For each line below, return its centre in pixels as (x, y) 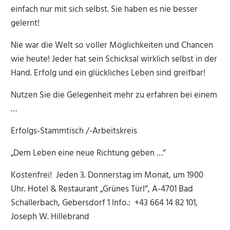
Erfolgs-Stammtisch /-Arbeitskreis (74, 131)
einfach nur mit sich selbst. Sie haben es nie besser (104, 10)
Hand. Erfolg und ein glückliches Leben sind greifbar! (108, 73)
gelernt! (25, 24)
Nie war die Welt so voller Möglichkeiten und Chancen (112, 46)
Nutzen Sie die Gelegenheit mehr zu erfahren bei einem (114, 95)
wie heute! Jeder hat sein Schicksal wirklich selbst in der (114, 60)
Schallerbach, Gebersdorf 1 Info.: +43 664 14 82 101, (108, 203)
